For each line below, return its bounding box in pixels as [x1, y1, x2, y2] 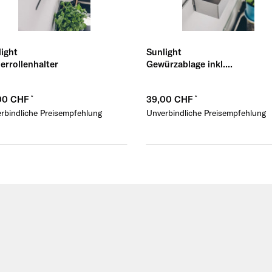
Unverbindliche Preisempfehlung [146, 107, 266, 119]
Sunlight [146, 46, 182, 58]
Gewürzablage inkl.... [146, 58, 233, 70]
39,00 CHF [146, 93, 195, 106]
